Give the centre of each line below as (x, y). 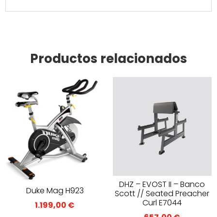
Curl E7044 (162, 203)
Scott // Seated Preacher (162, 194)
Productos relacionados (108, 59)
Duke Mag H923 (55, 191)
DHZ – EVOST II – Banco (162, 185)
